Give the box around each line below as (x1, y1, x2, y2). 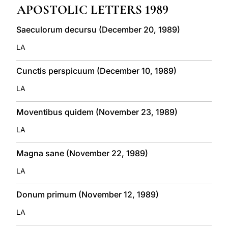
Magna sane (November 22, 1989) (16, 148, 148, 158)
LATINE (157, 2, 184, 12)
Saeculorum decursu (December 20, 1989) (16, 24, 180, 35)
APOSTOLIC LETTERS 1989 (17, 2, 168, 17)
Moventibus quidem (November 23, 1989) (16, 106, 178, 117)
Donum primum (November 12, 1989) (16, 189, 159, 199)
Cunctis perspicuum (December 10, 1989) (16, 65, 177, 76)
